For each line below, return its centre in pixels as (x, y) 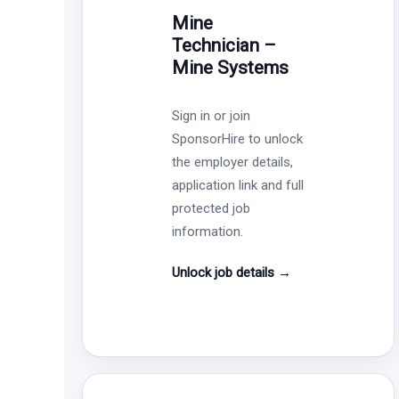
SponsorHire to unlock (238, 138)
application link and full (238, 185)
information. (208, 231)
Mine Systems (231, 67)
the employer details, (233, 162)
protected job (212, 208)
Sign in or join (212, 115)
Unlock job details (225, 272)
